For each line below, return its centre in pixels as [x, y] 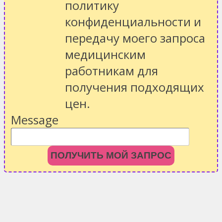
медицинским [105, 55]
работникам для [111, 71]
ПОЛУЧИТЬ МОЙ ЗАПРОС [111, 156]
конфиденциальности [129, 22]
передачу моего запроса [135, 38]
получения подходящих [135, 87]
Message [35, 120]
